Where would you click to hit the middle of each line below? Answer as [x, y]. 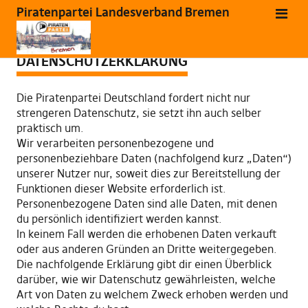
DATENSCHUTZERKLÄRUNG [102, 61]
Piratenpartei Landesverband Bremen [123, 12]
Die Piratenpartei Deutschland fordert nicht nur [133, 98]
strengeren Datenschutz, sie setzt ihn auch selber [139, 113]
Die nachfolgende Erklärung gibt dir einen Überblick [144, 264]
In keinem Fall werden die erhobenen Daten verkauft [146, 234]
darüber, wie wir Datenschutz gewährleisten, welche [146, 279]
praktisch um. [50, 128]
